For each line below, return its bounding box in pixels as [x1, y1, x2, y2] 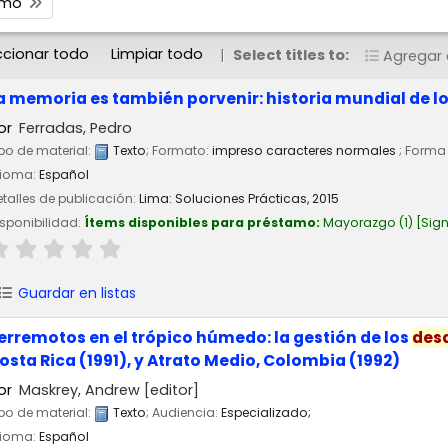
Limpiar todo [111, 43, 203, 64]
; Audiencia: [146, 404, 221, 422]
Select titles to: [233, 45, 352, 66]
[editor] [140, 379, 200, 400]
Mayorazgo [323, 214, 396, 232]
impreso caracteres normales [212, 142, 399, 160]
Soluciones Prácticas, [175, 190, 309, 208]
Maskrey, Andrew [19, 379, 141, 400]
